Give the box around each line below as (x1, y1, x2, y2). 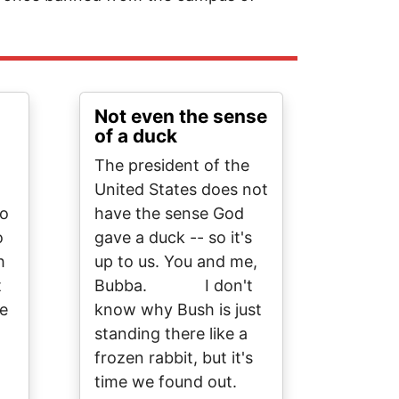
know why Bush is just (94, 300, 262, 319)
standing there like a (94, 324, 248, 343)
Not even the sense (94, 105, 267, 127)
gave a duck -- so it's (94, 228, 252, 247)
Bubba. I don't (94, 276, 253, 295)
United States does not (94, 180, 268, 199)
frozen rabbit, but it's (94, 348, 253, 367)
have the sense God (94, 204, 244, 223)
